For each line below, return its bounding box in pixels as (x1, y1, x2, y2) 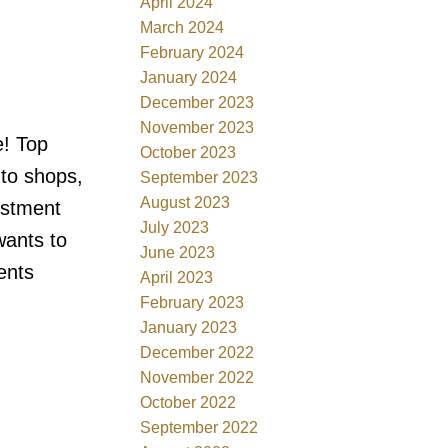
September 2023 (140, 168, 259, 186)
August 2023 (140, 193, 231, 211)
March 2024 (140, 18, 225, 36)
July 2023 (140, 218, 210, 236)
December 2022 (140, 343, 255, 361)
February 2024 (140, 43, 245, 61)
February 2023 (140, 293, 245, 311)
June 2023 (140, 243, 216, 261)
